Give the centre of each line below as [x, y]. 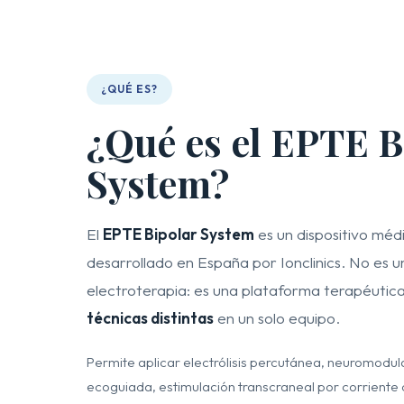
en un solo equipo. [277, 318]
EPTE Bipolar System [179, 234]
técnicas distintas [150, 318]
